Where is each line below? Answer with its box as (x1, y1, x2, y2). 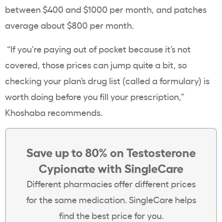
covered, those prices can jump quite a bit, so (5, 58, 187, 71)
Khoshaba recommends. (5, 106, 103, 118)
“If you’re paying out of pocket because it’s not (7, 43, 191, 55)
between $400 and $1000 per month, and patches (5, 3, 207, 15)
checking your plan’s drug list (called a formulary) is (5, 74, 210, 87)
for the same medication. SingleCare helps (26, 193, 196, 206)
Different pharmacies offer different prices (26, 177, 196, 190)
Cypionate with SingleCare (39, 159, 183, 176)
